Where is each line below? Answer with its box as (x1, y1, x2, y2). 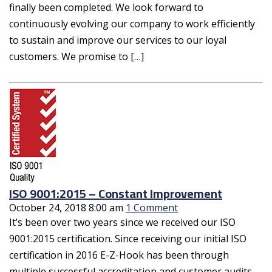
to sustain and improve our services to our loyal (9, 33, 226, 47)
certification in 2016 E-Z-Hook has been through (9, 248, 229, 262)
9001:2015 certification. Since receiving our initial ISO (9, 231, 246, 245)
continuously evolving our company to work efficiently (9, 16, 255, 30)
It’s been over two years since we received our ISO (9, 215, 236, 229)
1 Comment (126, 200, 178, 214)
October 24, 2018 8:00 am (9, 200, 123, 214)
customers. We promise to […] (9, 49, 144, 63)
